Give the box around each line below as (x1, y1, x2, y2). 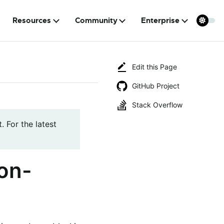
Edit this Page (132, 62, 177, 71)
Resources (12, 15, 51, 25)
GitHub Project (132, 81, 179, 90)
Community (74, 15, 117, 25)
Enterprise (141, 15, 180, 25)
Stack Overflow (132, 100, 182, 109)
